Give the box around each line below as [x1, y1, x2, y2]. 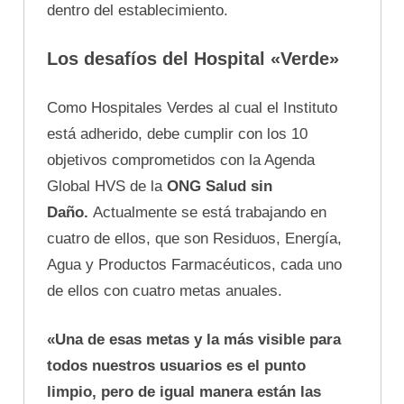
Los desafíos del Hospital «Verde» [47, 49, 339, 69]
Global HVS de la [47, 177, 167, 195]
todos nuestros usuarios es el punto [47, 357, 306, 375]
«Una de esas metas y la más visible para [47, 331, 341, 349]
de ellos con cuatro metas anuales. [47, 281, 282, 299]
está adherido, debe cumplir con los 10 [47, 124, 308, 142]
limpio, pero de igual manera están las [47, 383, 321, 401]
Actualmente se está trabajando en [93, 203, 326, 221]
